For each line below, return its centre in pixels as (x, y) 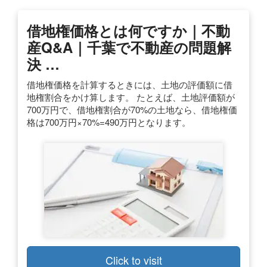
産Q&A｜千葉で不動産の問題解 (129, 47)
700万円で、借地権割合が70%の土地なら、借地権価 (132, 109)
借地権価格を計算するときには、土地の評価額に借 (130, 84)
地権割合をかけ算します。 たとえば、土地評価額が (131, 97)
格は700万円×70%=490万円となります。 (109, 122)
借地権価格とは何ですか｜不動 (128, 30)
